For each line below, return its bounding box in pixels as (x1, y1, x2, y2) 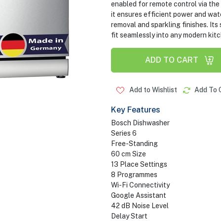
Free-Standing (110, 140, 158, 147)
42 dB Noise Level (110, 202, 169, 210)
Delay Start (110, 212, 147, 220)
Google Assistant (110, 191, 166, 199)
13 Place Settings (110, 160, 167, 168)
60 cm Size (110, 150, 146, 158)
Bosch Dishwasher (110, 119, 170, 127)
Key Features (110, 105, 160, 114)
